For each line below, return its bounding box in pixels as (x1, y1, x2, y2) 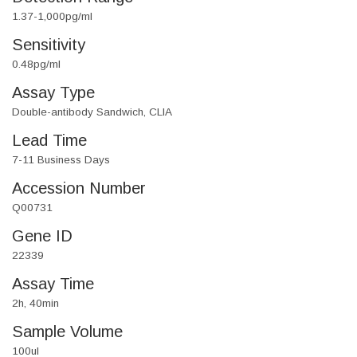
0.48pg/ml (12, 58, 61, 71)
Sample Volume (12, 323, 123, 341)
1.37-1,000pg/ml (12, 10, 92, 23)
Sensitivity (12, 36, 85, 54)
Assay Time (12, 275, 94, 293)
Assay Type (12, 84, 95, 102)
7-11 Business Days (12, 154, 110, 167)
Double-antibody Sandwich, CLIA (12, 106, 172, 119)
